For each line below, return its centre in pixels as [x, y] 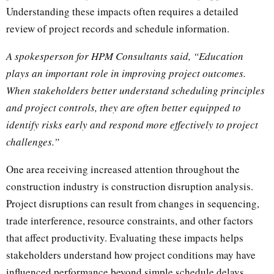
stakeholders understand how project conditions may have [131, 254]
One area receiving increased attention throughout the [123, 169]
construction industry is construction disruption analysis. [130, 186]
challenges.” [33, 141]
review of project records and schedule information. [118, 28]
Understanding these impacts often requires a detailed [122, 11]
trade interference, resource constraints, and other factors [130, 220]
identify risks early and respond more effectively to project [132, 124]
